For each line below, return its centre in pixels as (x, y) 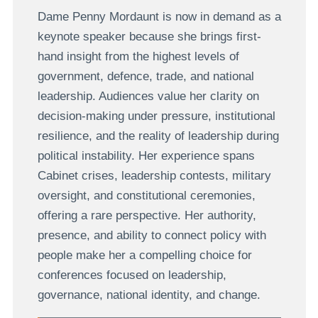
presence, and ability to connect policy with (152, 235)
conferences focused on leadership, (132, 275)
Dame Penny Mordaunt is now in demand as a (159, 16)
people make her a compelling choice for (144, 255)
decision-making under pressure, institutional (156, 116)
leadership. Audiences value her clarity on (148, 96)
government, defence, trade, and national (146, 76)
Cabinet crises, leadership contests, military (154, 175)
